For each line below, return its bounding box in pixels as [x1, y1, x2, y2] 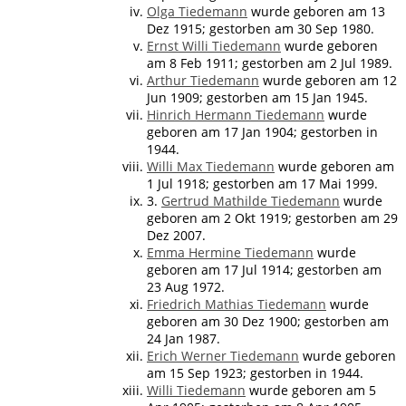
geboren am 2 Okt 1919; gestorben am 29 [147, 208, 398, 227]
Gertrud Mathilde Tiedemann [161, 191, 340, 209]
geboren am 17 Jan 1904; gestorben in [147, 122, 378, 140]
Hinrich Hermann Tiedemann [147, 105, 324, 123]
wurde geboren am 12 [259, 71, 397, 89]
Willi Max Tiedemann [147, 157, 275, 175]
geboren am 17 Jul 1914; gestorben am [147, 260, 382, 278]
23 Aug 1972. [147, 277, 225, 295]
